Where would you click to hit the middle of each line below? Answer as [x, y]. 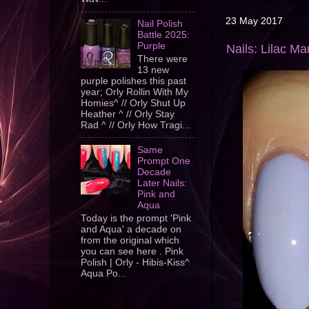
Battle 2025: [164, 35]
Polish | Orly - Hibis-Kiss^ [135, 262]
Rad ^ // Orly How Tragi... [136, 125]
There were [163, 59]
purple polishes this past [133, 81]
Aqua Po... [103, 273]
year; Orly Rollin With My [134, 92]
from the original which [130, 240]
